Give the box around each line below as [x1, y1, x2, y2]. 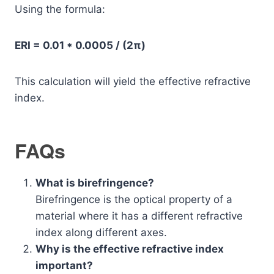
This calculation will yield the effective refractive [15, 75, 251, 87]
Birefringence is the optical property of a [35, 193, 232, 206]
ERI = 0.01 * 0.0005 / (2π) [15, 39, 146, 51]
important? [35, 259, 93, 272]
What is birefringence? [35, 176, 154, 189]
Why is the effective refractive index [35, 242, 224, 255]
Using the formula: [15, 2, 105, 15]
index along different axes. [35, 226, 167, 239]
